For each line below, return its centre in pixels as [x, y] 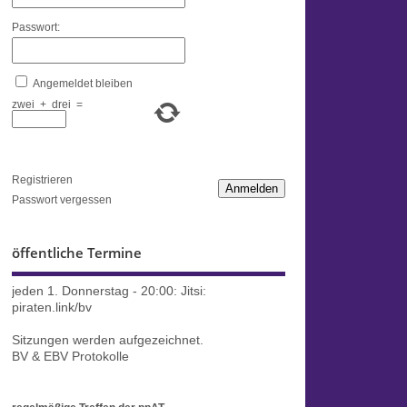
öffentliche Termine [76, 253]
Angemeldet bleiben [82, 83]
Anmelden [251, 189]
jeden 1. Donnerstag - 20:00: [96, 291]
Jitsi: [193, 291]
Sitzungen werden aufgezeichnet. [107, 340]
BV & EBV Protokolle [70, 356]
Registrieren [42, 180]
